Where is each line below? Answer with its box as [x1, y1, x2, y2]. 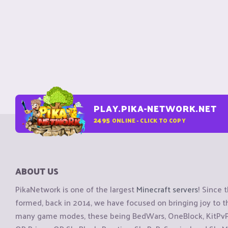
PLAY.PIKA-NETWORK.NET [94, 101, 217, 116]
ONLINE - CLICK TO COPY [111, 115, 186, 125]
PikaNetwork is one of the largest [15, 182, 136, 197]
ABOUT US [15, 163, 59, 179]
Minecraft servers [136, 182, 198, 197]
